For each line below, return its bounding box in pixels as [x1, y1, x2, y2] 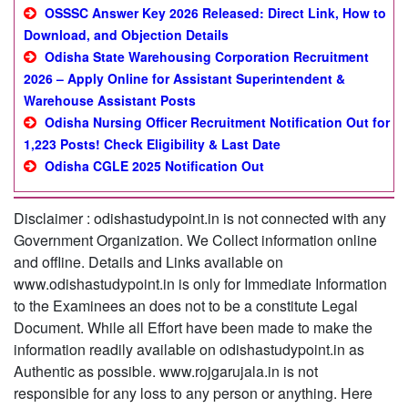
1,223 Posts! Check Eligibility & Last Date [24, 135, 280, 153]
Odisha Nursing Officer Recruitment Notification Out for [45, 113, 390, 131]
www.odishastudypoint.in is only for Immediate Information [14, 273, 387, 294]
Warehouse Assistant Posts [24, 91, 196, 109]
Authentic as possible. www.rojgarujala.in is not [14, 361, 318, 382]
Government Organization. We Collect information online [14, 229, 377, 250]
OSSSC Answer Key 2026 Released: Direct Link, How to [45, 4, 386, 22]
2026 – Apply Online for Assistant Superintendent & [24, 69, 345, 87]
